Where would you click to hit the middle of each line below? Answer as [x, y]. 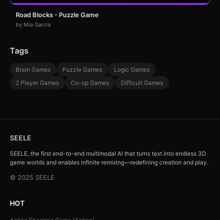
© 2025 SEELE [32, 177]
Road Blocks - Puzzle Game [57, 14]
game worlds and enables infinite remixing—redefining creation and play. [109, 162]
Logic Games [132, 69]
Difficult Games [142, 82]
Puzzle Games [82, 69]
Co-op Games [90, 82]
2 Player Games [37, 82]
